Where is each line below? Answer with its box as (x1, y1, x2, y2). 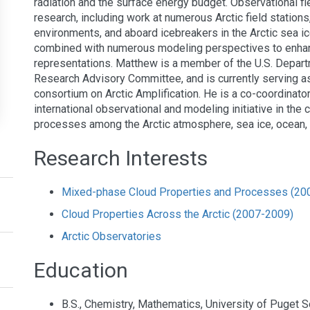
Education (34, 257, 128, 282)
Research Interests (34, 145, 208, 170)
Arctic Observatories (62, 229, 161, 243)
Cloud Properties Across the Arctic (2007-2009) (62, 207, 293, 221)
